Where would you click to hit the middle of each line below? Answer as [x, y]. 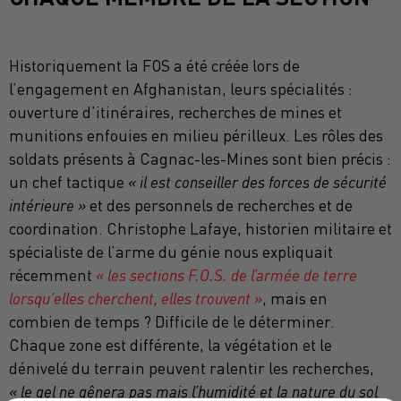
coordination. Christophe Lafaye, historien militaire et [200, 228]
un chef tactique [67, 182]
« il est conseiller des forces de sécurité [256, 182]
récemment [52, 275]
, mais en [295, 298]
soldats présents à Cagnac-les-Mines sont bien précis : [200, 158]
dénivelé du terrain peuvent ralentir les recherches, [192, 368]
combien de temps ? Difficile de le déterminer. [172, 321]
